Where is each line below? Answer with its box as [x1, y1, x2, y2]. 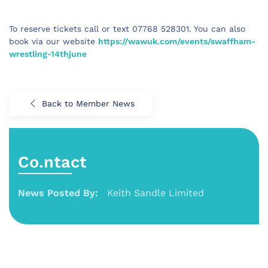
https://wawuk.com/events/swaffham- [98, 36, 255, 46]
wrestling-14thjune [9, 48, 87, 59]
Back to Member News [42, 98, 135, 108]
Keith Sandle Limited [107, 187, 204, 199]
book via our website [9, 36, 98, 46]
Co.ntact [18, 152, 87, 172]
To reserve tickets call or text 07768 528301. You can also [9, 23, 245, 33]
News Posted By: [18, 187, 98, 199]
